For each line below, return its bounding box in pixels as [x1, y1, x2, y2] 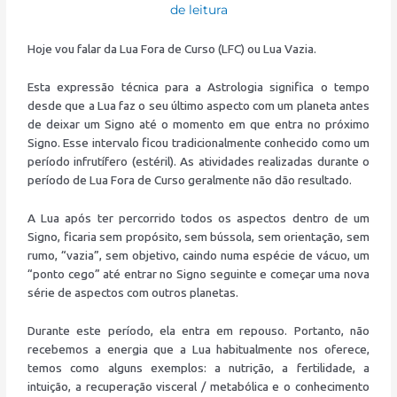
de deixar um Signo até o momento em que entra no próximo [27, 117, 370, 132]
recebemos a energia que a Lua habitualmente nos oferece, [27, 341, 370, 356]
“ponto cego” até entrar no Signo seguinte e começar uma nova [27, 266, 370, 281]
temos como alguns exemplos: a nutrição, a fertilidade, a [27, 360, 370, 375]
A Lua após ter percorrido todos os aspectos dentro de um [27, 210, 370, 225]
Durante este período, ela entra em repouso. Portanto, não [27, 323, 370, 338]
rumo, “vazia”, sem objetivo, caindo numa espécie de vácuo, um [27, 247, 370, 262]
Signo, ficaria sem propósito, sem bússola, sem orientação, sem [27, 229, 370, 244]
